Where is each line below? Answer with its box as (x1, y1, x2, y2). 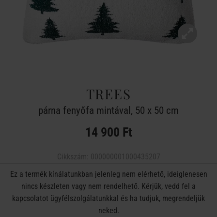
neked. (98, 206, 119, 215)
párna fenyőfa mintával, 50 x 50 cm (38, 105, 179, 116)
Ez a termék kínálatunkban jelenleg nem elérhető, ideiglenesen (10, 170, 207, 179)
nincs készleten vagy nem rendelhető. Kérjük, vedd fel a (21, 182, 196, 191)
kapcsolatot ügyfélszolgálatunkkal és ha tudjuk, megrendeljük (12, 194, 205, 203)
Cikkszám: (57, 152, 91, 161)
